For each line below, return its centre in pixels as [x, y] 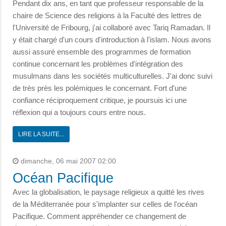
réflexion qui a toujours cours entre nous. [79, 112]
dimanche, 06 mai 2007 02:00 [67, 161]
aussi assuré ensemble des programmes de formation [102, 52]
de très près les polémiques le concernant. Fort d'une [100, 88]
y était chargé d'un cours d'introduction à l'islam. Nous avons [112, 40]
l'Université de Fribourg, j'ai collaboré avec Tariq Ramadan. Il [111, 28]
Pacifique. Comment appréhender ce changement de [99, 216]
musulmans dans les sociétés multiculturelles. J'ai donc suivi [112, 76]
